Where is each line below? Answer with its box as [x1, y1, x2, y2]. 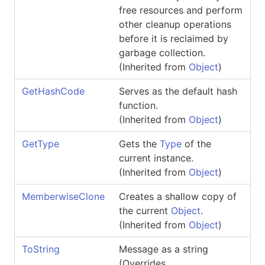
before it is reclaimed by [119, 32, 228, 44]
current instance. [119, 151, 193, 164]
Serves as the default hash [119, 85, 237, 97]
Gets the [119, 137, 160, 150]
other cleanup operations [119, 18, 231, 30]
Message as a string [119, 243, 208, 255]
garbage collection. [119, 46, 205, 59]
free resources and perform [119, 4, 243, 16]
